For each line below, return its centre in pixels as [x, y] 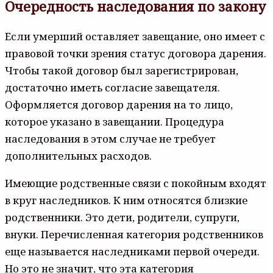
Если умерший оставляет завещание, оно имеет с [135, 36]
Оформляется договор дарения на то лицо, [119, 104]
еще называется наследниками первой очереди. [132, 251]
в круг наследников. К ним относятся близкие [126, 200]
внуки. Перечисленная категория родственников [134, 234]
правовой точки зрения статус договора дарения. [136, 53]
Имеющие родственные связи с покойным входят [136, 183]
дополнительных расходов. [78, 155]
